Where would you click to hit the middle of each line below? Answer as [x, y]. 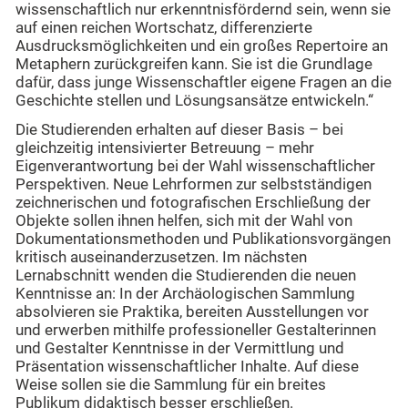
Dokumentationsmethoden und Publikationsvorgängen [203, 240]
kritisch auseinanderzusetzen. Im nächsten [161, 258]
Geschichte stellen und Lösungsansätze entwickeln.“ [194, 100]
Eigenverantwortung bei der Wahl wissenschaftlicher [195, 167]
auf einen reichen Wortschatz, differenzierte [164, 27]
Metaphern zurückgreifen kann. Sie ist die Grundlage [194, 64]
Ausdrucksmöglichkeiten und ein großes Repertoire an [202, 46]
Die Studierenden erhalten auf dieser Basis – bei [179, 130]
